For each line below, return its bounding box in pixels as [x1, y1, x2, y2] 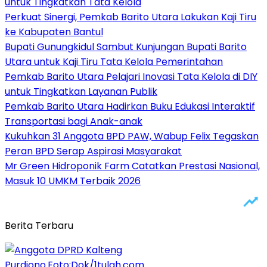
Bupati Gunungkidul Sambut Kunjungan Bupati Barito [5, 39, 247, 54]
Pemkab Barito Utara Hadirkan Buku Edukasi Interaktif [5, 99, 255, 113]
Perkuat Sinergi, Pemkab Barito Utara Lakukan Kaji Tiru [5, 10, 256, 24]
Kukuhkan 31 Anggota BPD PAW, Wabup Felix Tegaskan [5, 129, 259, 143]
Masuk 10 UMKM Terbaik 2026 [5, 173, 141, 188]
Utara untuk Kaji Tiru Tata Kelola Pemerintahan [5, 54, 223, 69]
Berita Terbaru [5, 218, 73, 232]
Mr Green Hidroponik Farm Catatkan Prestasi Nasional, [5, 159, 260, 173]
